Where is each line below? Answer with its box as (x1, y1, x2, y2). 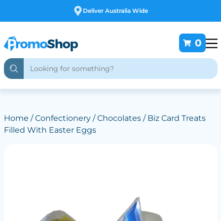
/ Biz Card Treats (141, 113, 206, 123)
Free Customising (96, 7, 149, 14)
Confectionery (35, 113, 91, 123)
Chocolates (97, 113, 141, 123)
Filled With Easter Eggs (3, 125, 96, 135)
